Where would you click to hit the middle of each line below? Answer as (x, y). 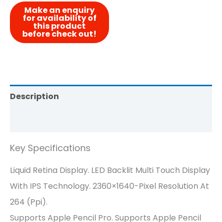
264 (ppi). (29, 202)
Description (34, 97)
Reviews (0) (34, 120)
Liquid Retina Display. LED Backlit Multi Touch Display (110, 170)
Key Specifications (50, 148)
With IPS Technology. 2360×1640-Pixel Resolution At (110, 186)
